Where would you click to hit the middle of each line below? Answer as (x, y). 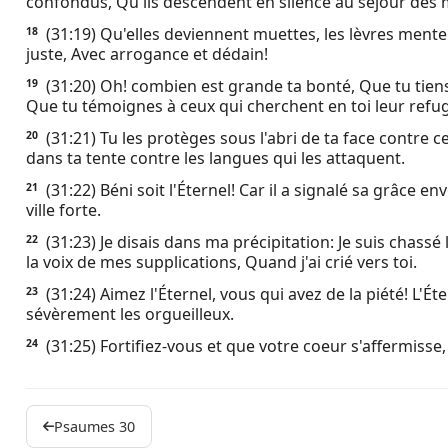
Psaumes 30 (94, 426)
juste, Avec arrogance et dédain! (147, 54)
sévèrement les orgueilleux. (130, 314)
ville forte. (63, 210)
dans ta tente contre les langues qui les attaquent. (215, 158)
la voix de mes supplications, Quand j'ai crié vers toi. (221, 262)
